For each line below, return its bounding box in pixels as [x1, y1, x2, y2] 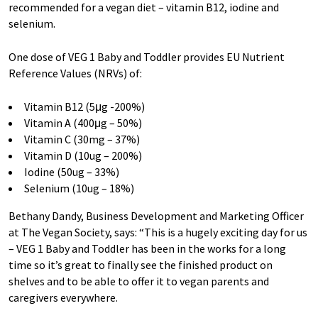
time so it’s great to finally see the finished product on [9, 257, 273, 272]
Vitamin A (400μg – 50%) [24, 115, 144, 130]
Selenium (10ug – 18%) [24, 180, 138, 195]
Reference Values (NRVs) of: [9, 65, 146, 80]
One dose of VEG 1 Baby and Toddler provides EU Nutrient [9, 49, 285, 64]
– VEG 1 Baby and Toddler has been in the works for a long [9, 241, 286, 256]
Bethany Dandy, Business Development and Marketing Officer [9, 208, 304, 223]
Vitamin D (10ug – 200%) [24, 148, 146, 163]
